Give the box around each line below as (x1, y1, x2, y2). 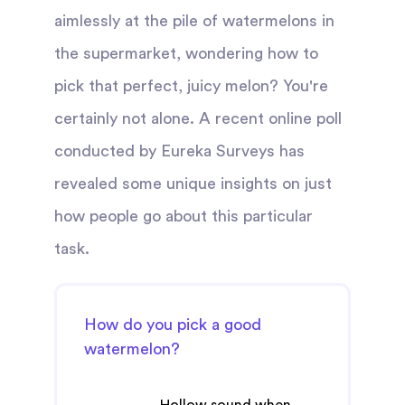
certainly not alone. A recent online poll (54, 110, 342, 127)
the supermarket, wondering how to (54, 45, 318, 61)
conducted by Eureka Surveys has (54, 143, 305, 159)
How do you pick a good (84, 316, 261, 333)
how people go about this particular (54, 208, 313, 224)
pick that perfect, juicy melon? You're (54, 78, 328, 94)
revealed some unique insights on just (54, 175, 332, 192)
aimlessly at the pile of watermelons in (54, 13, 334, 29)
